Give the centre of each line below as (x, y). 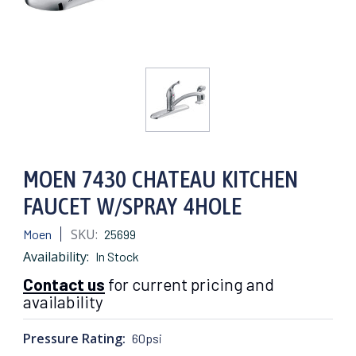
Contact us (64, 284)
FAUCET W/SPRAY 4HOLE (132, 205)
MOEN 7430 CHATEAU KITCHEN (161, 178)
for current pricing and (190, 284)
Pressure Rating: (74, 338)
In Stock (117, 256)
